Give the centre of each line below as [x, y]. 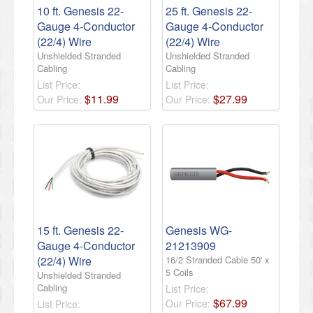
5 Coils [180, 272]
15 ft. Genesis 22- [80, 230]
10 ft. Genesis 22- [80, 11]
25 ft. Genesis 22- [209, 11]
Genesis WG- [199, 230]
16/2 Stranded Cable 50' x [218, 260]
